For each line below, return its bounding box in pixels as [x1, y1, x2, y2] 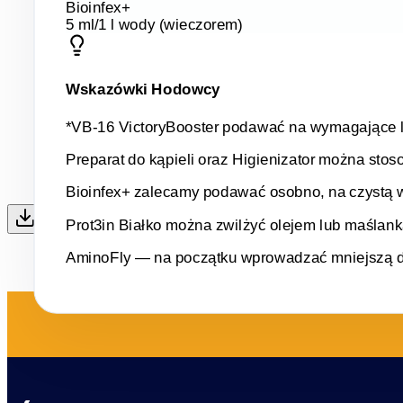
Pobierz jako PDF [36, 218, 128, 232]
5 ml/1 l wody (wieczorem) [65, 15, 243, 32]
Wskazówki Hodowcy [65, 80, 221, 97]
